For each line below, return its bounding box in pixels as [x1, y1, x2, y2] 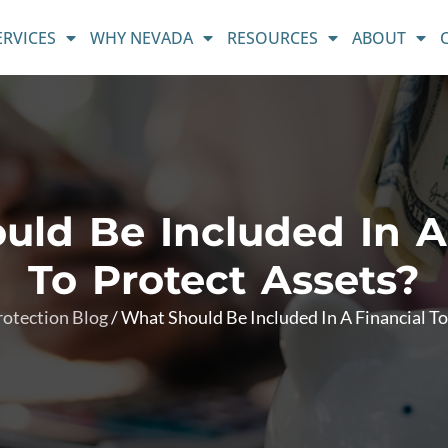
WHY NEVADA [89, 26, 193, 49]
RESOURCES [226, 26, 318, 49]
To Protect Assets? [28, 254, 420, 304]
